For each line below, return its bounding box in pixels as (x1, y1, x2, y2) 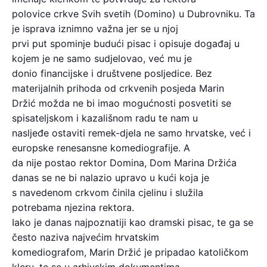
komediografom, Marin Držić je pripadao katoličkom (12, 246, 249, 259)
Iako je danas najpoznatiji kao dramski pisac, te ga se (12, 216, 253, 229)
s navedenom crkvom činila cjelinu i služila (12, 187, 203, 199)
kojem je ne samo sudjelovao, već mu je (12, 52, 192, 65)
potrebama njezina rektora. (12, 201, 134, 214)
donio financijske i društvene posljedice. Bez (12, 67, 212, 80)
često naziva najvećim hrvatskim (12, 231, 159, 244)
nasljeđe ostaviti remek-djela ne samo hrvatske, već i (12, 127, 251, 139)
